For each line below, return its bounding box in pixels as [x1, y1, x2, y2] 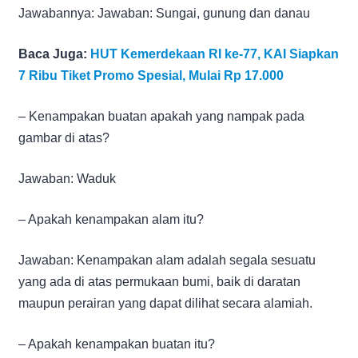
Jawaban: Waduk [18, 171, 116, 185]
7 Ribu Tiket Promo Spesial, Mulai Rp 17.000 [18, 68, 284, 82]
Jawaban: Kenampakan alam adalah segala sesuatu [18, 253, 316, 267]
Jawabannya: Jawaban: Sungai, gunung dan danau [18, 6, 310, 20]
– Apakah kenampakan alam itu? [18, 212, 204, 226]
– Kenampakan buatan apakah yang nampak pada [18, 109, 304, 123]
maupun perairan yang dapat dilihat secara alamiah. [18, 296, 312, 310]
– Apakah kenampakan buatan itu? [18, 336, 215, 351]
